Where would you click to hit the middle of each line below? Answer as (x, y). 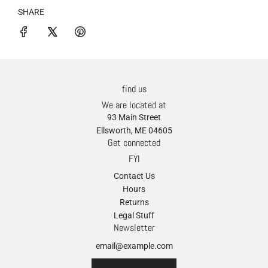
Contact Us (134, 176)
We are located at (134, 105)
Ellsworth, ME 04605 (134, 131)
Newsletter (134, 228)
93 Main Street (134, 118)
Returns (134, 202)
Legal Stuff (134, 216)
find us (134, 89)
